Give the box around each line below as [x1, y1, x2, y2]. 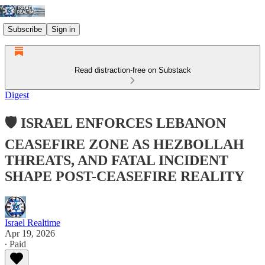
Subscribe [8, 24, 42, 34]
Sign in [51, 24, 75, 34]
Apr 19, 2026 [5, 228, 55, 238]
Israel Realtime [5, 217, 60, 228]
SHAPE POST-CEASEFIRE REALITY [5, 168, 244, 184]
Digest [5, 90, 29, 100]
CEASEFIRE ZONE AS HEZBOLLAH [5, 136, 244, 152]
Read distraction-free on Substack [74, 66, 191, 75]
